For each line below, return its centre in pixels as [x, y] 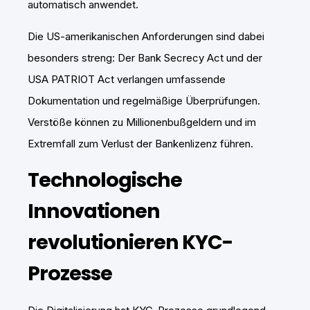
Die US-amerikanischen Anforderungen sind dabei [146, 37]
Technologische [105, 180]
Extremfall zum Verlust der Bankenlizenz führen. [140, 144]
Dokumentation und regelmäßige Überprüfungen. [144, 101]
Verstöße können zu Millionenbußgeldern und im [142, 122]
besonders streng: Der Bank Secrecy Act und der [145, 58]
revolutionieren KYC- [130, 243]
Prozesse [70, 274]
